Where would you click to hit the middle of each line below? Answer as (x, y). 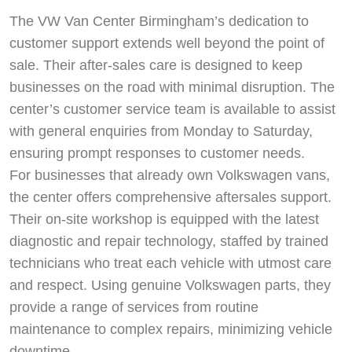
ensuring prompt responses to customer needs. (157, 153)
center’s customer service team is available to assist (172, 109)
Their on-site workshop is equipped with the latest (164, 219)
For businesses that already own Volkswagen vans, (170, 175)
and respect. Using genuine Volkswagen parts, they (170, 285)
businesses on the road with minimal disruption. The (172, 87)
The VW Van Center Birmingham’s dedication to (159, 21)
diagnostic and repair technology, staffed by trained (169, 241)
